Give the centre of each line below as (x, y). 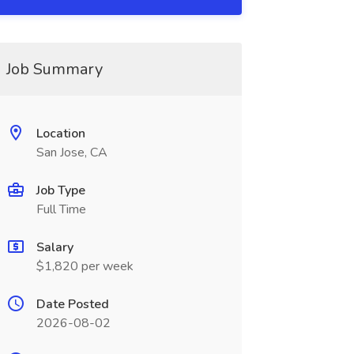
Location (60, 134)
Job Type (60, 190)
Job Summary (54, 69)
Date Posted (72, 304)
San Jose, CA (72, 153)
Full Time (61, 209)
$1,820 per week (85, 266)
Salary (55, 247)
